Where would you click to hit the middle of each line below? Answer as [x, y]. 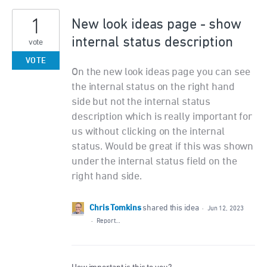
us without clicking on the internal [148, 132]
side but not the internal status [141, 102]
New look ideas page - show [156, 25]
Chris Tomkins [115, 209]
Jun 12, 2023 [225, 209]
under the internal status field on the [154, 162]
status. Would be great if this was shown [163, 147]
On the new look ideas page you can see [161, 72]
